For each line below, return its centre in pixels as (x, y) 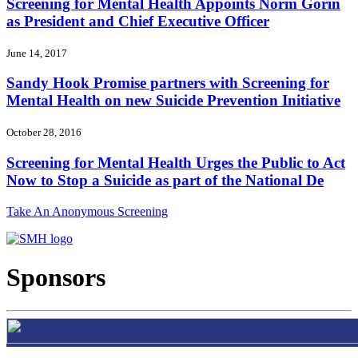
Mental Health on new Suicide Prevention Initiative (173, 101)
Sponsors (56, 278)
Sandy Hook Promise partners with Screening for (168, 83)
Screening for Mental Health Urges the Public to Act (176, 162)
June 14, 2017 (37, 53)
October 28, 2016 (44, 133)
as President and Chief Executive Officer (138, 22)
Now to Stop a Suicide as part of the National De (165, 180)
